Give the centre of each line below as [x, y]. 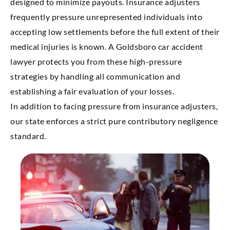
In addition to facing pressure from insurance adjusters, [114, 106]
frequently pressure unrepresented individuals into [106, 17]
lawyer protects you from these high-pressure [96, 62]
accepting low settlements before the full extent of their [115, 32]
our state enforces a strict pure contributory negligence [114, 121]
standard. [28, 136]
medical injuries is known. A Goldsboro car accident [107, 47]
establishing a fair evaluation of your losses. [92, 91]
